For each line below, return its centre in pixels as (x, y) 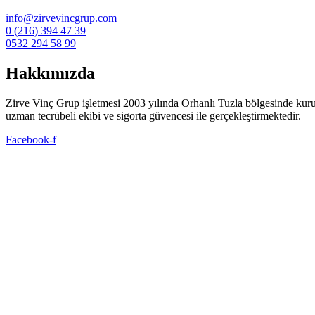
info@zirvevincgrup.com (61, 18)
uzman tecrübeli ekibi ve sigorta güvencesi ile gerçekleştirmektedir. (153, 116)
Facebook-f (31, 140)
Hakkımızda (50, 73)
